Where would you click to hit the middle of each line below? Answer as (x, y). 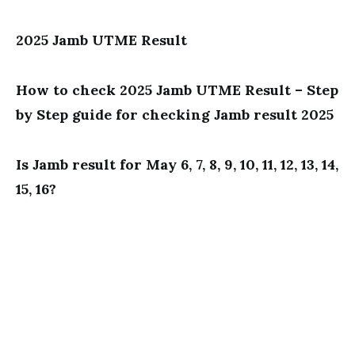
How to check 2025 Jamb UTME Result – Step (177, 90)
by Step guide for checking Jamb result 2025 (175, 115)
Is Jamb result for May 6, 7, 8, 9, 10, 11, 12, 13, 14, (177, 164)
